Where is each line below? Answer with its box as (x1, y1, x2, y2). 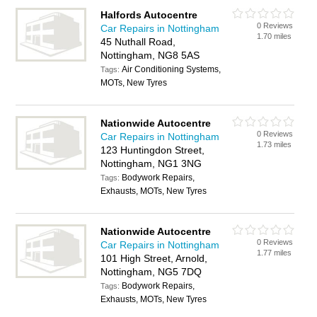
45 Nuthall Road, (100, 36, 176, 47)
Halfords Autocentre (100, 9, 198, 21)
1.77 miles (257, 248, 292, 257)
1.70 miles (257, 32, 292, 40)
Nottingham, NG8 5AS (100, 50, 200, 61)
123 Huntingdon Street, (100, 144, 205, 156)
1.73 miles (257, 140, 292, 149)
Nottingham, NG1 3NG (100, 158, 202, 169)
